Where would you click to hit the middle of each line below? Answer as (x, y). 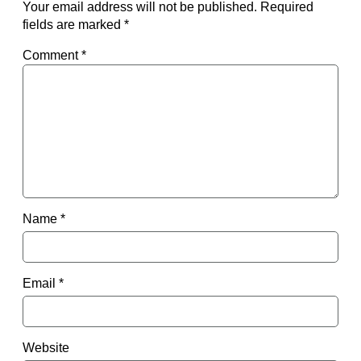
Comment (52, 56)
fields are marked (73, 25)
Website (46, 347)
